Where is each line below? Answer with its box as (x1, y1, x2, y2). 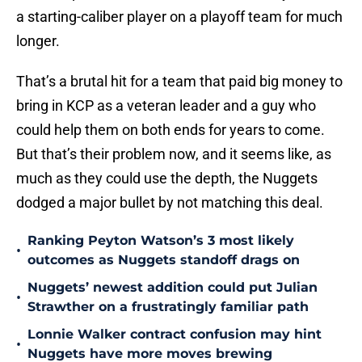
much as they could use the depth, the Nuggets (16, 170, 318, 187)
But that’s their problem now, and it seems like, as (16, 145, 331, 163)
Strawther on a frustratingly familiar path (27, 299, 309, 315)
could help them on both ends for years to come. (16, 121, 325, 139)
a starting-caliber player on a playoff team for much (16, 8, 343, 26)
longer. (16, 32, 60, 50)
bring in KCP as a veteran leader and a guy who (16, 97, 316, 115)
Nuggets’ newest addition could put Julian (27, 280, 318, 296)
